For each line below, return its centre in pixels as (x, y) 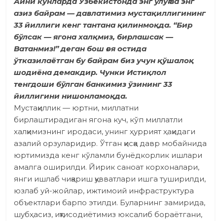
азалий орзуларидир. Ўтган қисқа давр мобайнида (110, 144)
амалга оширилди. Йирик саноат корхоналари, (107, 167)
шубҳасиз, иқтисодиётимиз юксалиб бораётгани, (108, 215)
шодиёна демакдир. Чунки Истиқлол (90, 73)
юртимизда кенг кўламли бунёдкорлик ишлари (108, 155)
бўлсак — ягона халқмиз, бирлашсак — (94, 37)
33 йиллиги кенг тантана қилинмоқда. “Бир (103, 25)
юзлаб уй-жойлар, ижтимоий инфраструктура (104, 191)
